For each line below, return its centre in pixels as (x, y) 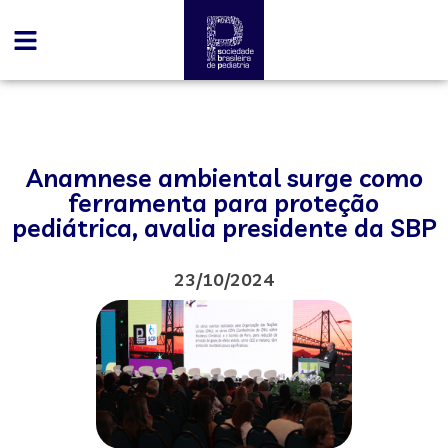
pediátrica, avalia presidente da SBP (224, 227)
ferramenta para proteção (224, 202)
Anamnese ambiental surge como (224, 177)
